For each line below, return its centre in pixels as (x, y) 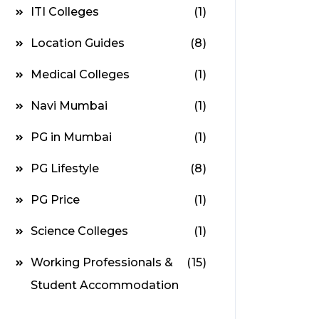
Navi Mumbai (69, 105)
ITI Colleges (65, 11)
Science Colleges (79, 231)
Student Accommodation (105, 285)
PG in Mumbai (71, 137)
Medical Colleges (80, 74)
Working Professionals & (102, 262)
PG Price (55, 199)
